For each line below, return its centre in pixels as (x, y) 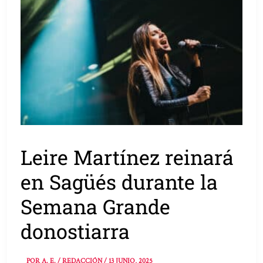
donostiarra (75, 231)
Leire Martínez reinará (127, 157)
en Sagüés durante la (119, 182)
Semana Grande (96, 207)
